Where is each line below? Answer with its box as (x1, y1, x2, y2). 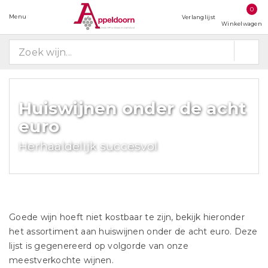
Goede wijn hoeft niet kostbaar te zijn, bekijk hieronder (9, 212, 245, 223)
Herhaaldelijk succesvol (19, 139, 158, 153)
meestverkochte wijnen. (9, 255, 114, 266)
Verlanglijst (181, 14, 216, 20)
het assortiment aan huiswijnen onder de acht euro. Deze (9, 226, 258, 237)
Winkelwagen (221, 20, 262, 27)
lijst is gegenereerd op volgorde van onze (9, 240, 188, 251)
